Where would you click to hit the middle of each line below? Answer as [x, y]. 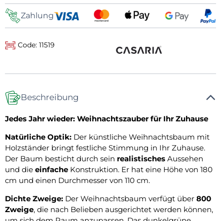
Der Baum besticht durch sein [61, 158]
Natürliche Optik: [39, 137]
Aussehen [184, 158]
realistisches [141, 158]
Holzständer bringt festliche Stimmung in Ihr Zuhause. [105, 147]
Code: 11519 [36, 45]
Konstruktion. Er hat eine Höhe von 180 [140, 169]
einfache [52, 169]
